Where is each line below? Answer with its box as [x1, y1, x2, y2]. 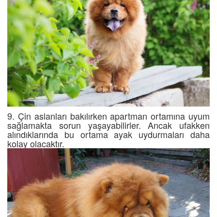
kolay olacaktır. [7, 137, 64, 150]
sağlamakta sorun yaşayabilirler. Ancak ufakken [7, 119, 210, 132]
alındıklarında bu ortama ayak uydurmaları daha [7, 128, 210, 141]
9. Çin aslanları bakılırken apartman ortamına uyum [7, 109, 210, 123]
